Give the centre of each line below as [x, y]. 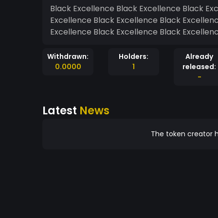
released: [199, 67]
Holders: [134, 56]
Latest [61, 110]
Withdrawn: [68, 56]
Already [199, 56]
